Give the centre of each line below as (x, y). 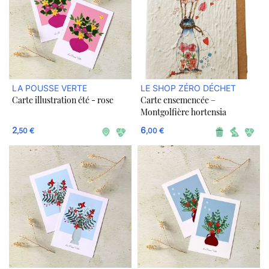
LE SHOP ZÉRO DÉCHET (188, 88)
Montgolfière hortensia (183, 112)
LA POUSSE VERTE (50, 88)
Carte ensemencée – (178, 100)
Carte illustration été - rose (63, 100)
